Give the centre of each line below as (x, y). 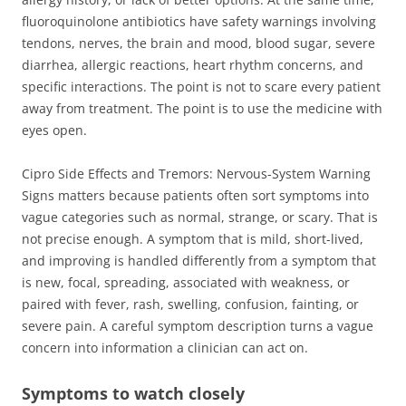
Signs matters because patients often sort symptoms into (195, 195)
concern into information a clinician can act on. (165, 347)
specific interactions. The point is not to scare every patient (201, 86)
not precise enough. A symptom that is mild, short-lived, (193, 238)
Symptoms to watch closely (133, 393)
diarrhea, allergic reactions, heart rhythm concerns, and (193, 64)
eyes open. (54, 130)
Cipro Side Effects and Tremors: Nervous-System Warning (196, 173)
